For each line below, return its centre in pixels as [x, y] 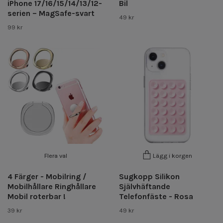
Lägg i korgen [172, 156]
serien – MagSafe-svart [51, 13]
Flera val [56, 155]
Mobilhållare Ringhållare [52, 186]
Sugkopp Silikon [149, 176]
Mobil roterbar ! [37, 196]
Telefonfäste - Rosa [156, 196]
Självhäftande [145, 186]
